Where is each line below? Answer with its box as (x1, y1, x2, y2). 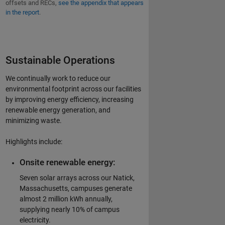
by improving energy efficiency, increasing (5, 95, 134, 103)
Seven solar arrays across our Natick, (19, 174, 135, 182)
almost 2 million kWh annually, (19, 195, 113, 203)
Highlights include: (5, 137, 62, 146)
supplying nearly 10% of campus (19, 205, 120, 214)
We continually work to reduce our (5, 74, 110, 82)
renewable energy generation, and (5, 105, 110, 114)
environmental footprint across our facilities (5, 84, 141, 93)
